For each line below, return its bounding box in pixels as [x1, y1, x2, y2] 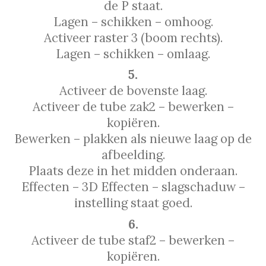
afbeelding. [101, 147, 165, 163]
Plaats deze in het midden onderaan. [28, 163, 237, 179]
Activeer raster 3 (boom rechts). [43, 30, 223, 46]
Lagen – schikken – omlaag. [56, 46, 210, 62]
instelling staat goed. [74, 195, 192, 211]
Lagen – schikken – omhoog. [53, 14, 213, 30]
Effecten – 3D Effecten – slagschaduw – [21, 179, 245, 195]
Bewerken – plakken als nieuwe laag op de [14, 131, 252, 147]
